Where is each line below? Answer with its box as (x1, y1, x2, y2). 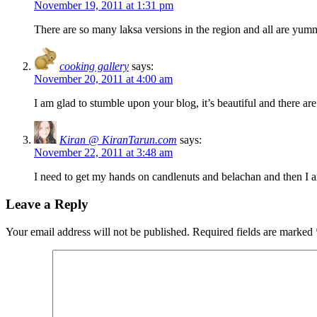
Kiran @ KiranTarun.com (59, 134, 177, 146)
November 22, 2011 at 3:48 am (34, 146, 173, 159)
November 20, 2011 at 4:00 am (34, 73, 173, 86)
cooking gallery (59, 60, 129, 73)
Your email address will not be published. (6, 225, 190, 238)
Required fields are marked (190, 225, 316, 238)
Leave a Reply (6, 196, 88, 212)
